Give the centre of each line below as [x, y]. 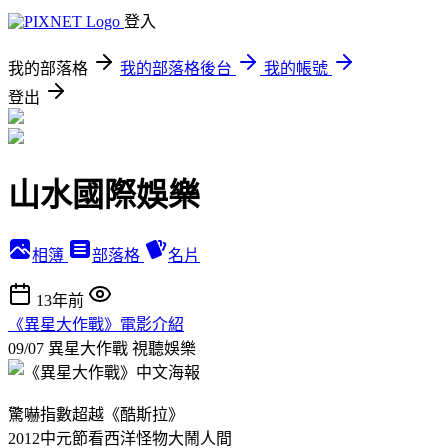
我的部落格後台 [176, 68]
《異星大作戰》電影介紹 [96, 324]
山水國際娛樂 [104, 195]
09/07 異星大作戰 [70, 348]
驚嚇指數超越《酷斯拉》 [96, 414]
